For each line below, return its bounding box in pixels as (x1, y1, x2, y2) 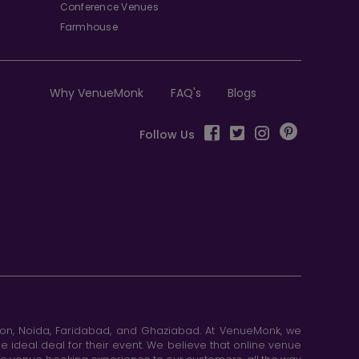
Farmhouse (59, 19, 118, 34)
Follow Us (139, 126, 195, 143)
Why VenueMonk (49, 84, 143, 101)
